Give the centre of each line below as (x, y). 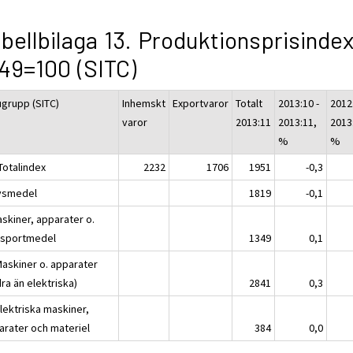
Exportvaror (201, 103)
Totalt (249, 103)
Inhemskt (144, 103)
